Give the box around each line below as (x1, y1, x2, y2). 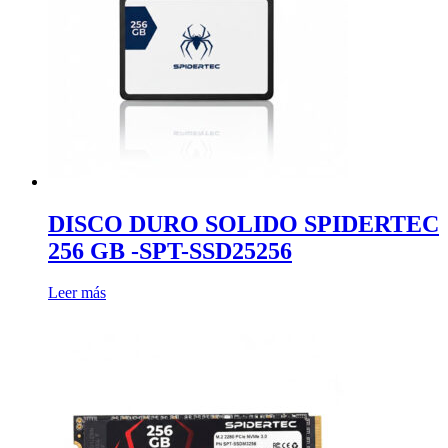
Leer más (48, 284, 106, 302)
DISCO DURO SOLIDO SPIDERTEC (48, 210, 439, 237)
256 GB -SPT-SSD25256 (48, 237, 292, 264)
